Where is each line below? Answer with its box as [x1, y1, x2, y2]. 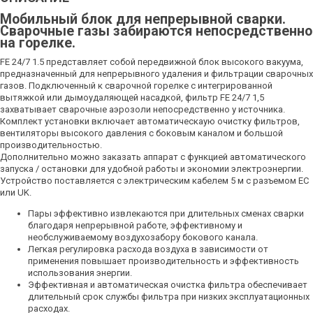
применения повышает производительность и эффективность [28, 256, 299, 266]
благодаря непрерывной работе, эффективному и [28, 220, 242, 231]
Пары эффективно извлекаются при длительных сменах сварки [28, 208, 304, 219]
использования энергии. [28, 268, 132, 278]
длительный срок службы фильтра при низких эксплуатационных [28, 291, 310, 302]
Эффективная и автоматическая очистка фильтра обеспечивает [28, 279, 307, 290]
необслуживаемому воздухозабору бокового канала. [28, 232, 258, 242]
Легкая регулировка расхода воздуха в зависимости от [28, 244, 268, 254]
